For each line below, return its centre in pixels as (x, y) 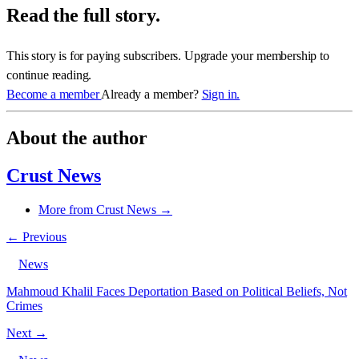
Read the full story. (83, 15)
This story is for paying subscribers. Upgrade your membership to (168, 55)
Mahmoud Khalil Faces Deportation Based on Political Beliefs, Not (177, 292)
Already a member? (151, 94)
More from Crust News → (105, 210)
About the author (77, 138)
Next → (27, 333)
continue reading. (49, 75)
